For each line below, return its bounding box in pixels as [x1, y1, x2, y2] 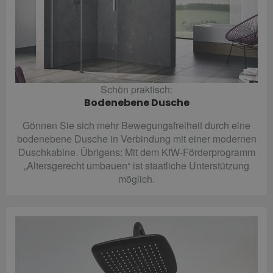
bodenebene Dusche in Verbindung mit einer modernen [16, 132, 257, 146]
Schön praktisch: [101, 82, 172, 97]
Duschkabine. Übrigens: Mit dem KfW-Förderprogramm [18, 145, 255, 160]
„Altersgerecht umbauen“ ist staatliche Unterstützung [24, 158, 249, 173]
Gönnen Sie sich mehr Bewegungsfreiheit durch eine [23, 118, 250, 133]
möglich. [118, 172, 155, 186]
